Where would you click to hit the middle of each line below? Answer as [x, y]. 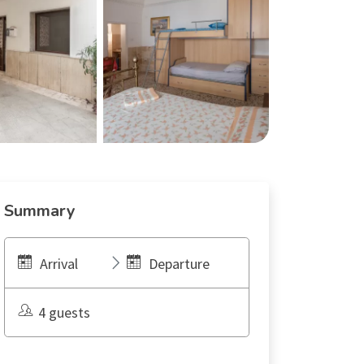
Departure [180, 264]
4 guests [64, 312]
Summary [40, 211]
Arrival [59, 264]
